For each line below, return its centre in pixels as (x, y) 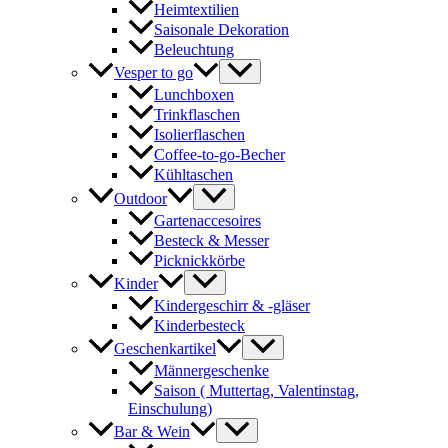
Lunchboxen (194, 95)
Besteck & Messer (211, 240)
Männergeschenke (211, 370)
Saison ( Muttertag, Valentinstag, (256, 390)
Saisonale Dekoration (221, 30)
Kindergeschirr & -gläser (232, 305)
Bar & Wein (152, 431)
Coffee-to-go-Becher (219, 155)
